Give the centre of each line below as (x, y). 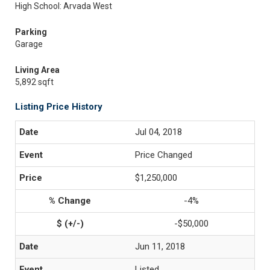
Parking (31, 32)
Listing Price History (59, 107)
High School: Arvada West (64, 6)
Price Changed (164, 155)
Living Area (37, 70)
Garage (29, 44)
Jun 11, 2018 (160, 246)
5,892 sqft (34, 82)
